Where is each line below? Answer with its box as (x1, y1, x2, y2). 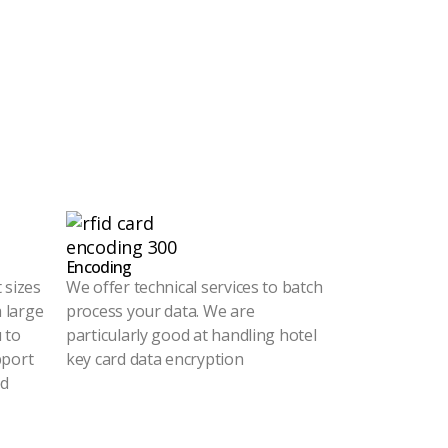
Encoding (66, 256, 132, 278)
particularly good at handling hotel (66, 324, 317, 346)
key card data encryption (66, 348, 244, 370)
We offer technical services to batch (66, 276, 323, 298)
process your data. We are (66, 300, 255, 322)
